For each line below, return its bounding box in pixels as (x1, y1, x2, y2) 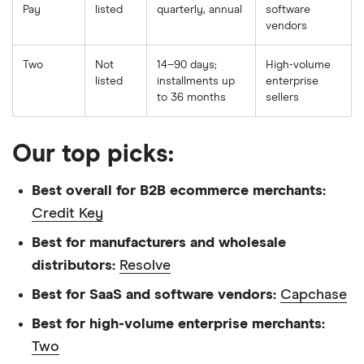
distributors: (32, 258, 119, 274)
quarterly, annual (157, 4, 242, 16)
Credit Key (32, 206, 103, 222)
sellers (266, 92, 299, 104)
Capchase (280, 288, 347, 303)
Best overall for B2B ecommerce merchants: (32, 184, 326, 199)
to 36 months (157, 92, 226, 104)
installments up (157, 76, 235, 88)
